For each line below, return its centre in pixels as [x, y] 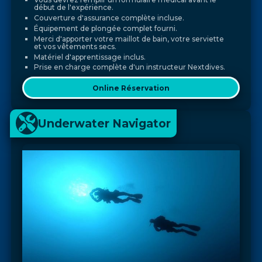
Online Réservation [131, 88]
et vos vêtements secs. [75, 46]
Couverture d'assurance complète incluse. [109, 18]
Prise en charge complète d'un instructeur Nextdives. [129, 67]
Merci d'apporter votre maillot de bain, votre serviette [129, 39]
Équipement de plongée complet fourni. [105, 28]
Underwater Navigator [105, 123]
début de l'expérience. [73, 8]
